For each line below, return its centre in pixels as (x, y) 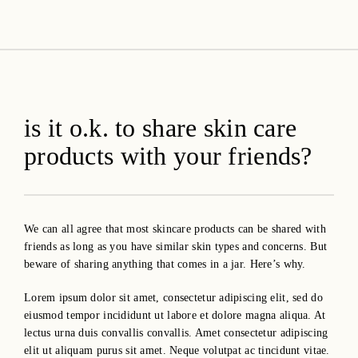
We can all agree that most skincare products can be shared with (175, 229)
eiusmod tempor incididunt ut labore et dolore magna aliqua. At (175, 315)
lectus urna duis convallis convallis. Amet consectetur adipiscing (176, 333)
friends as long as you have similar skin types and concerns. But (176, 247)
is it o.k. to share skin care (161, 128)
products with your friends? (168, 156)
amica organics (109, 26)
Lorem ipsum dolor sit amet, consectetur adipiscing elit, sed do (173, 298)
